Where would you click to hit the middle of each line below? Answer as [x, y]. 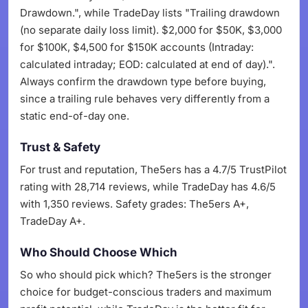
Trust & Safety [60, 147]
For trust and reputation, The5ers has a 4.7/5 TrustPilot [153, 169]
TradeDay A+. [53, 221]
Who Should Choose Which [99, 252]
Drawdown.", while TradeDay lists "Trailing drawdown [150, 13]
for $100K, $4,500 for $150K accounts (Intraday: [137, 47]
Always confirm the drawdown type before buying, [143, 81]
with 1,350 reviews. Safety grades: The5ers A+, [134, 204]
